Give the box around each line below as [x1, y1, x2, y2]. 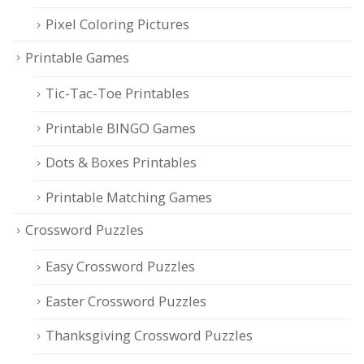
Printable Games [25, 47, 129, 67]
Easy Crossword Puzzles [45, 257, 195, 276]
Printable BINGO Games [45, 118, 196, 137]
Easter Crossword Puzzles [45, 291, 206, 310]
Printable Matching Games [45, 187, 212, 206]
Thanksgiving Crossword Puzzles [45, 326, 253, 345]
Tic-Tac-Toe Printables [45, 84, 189, 103]
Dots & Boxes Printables [45, 153, 197, 172]
